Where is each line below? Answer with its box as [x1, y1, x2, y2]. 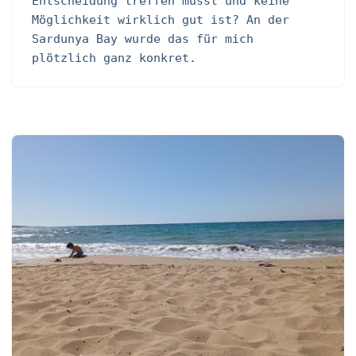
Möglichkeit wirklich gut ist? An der [32, 12, 289, 27]
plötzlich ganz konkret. [32, 50, 196, 65]
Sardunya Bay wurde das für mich [32, 31, 253, 46]
